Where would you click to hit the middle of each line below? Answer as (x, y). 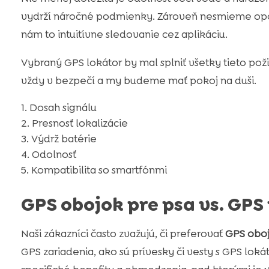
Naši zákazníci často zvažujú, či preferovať (123, 234)
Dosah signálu (63, 108)
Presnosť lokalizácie (80, 123)
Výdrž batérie (64, 139)
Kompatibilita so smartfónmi (99, 170)
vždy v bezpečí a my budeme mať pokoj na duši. (138, 81)
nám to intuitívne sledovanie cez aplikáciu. (124, 35)
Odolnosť (54, 155)
